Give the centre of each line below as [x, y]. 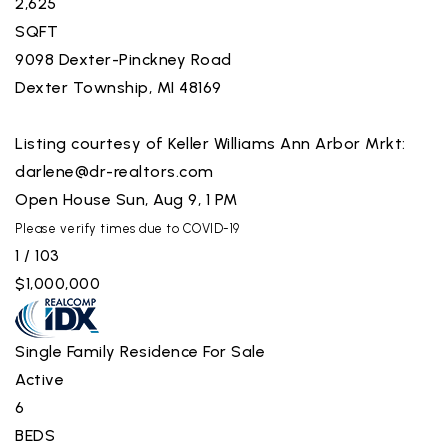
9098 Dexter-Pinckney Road [123, 59]
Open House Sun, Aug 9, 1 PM [126, 199]
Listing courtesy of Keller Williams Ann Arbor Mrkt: [210, 143]
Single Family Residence [107, 351]
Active [39, 379]
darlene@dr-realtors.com [114, 171]
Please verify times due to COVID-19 [127, 228]
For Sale [234, 351]
